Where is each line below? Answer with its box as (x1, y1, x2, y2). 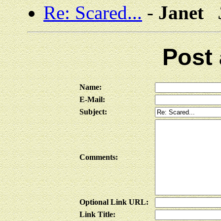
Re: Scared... (43, 2, 142, 24)
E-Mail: (79, 95, 105, 104)
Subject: (79, 108, 107, 116)
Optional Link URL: (79, 198, 148, 207)
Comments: (79, 153, 118, 162)
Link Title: (79, 210, 115, 219)
